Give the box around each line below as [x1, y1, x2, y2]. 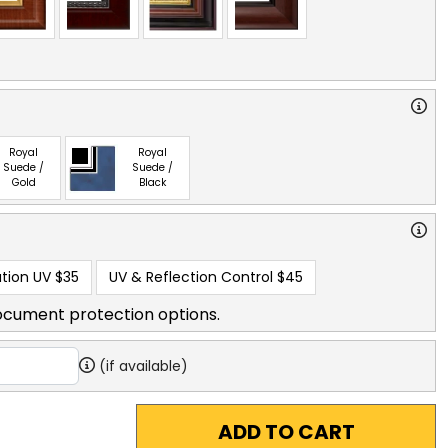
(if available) [99, 355, 188, 376]
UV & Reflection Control [109, 266, 273, 287]
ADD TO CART [217, 417, 355, 446]
